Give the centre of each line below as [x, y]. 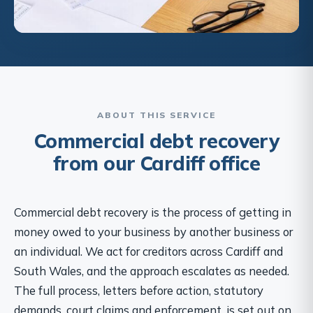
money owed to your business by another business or [153, 231]
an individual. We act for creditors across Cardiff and [148, 251]
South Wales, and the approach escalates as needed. [152, 270]
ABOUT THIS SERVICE [156, 115]
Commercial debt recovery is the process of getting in [153, 212]
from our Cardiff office [156, 163]
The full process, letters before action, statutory [139, 290]
